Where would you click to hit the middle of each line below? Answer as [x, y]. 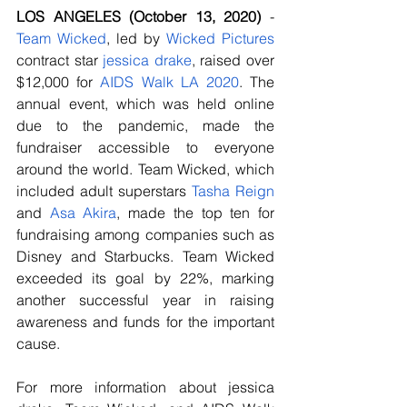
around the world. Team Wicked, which [145, 169]
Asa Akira [83, 213]
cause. [38, 344]
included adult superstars [104, 191]
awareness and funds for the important [145, 322]
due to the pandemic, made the [145, 126]
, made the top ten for [196, 213]
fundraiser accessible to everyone [145, 148]
